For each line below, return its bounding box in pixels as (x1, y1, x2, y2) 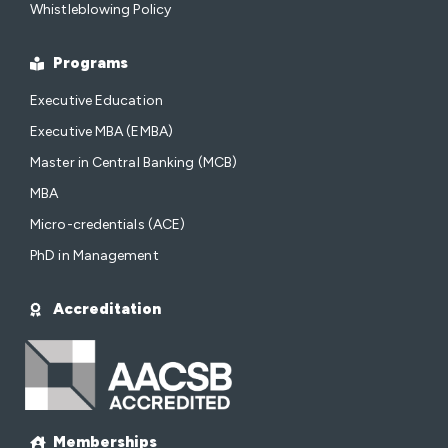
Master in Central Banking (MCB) (30, 154, 238, 172)
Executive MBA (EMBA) (30, 123, 173, 141)
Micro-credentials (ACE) (30, 216, 186, 234)
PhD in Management (30, 247, 159, 265)
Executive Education (30, 92, 163, 110)
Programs (52, 54, 128, 73)
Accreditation (52, 300, 161, 319)
